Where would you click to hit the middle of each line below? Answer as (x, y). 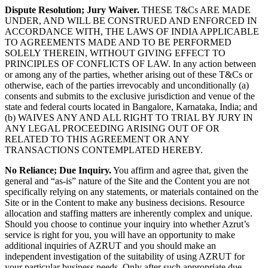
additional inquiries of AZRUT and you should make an (110, 245)
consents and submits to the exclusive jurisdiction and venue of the (130, 96)
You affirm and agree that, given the (180, 170)
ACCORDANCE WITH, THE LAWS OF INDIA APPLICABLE (132, 31)
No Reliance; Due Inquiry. (58, 170)
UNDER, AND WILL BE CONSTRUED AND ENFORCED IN (131, 20)
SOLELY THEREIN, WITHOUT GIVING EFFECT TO (115, 53)
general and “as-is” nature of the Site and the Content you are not (127, 181)
